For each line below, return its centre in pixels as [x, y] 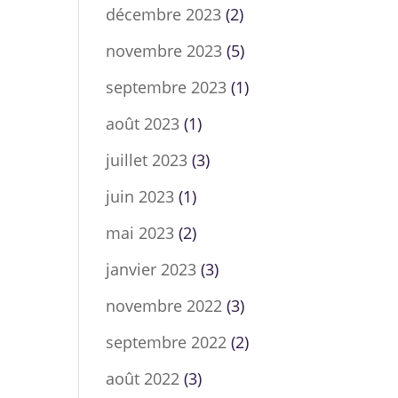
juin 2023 [140, 196]
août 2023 [143, 123]
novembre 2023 [164, 51]
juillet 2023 [147, 160]
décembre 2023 [164, 14]
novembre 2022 [164, 306]
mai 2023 [140, 233]
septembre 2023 [167, 87]
